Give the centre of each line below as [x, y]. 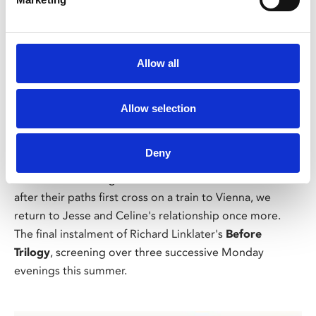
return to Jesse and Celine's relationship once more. [147, 216]
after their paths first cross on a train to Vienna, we [142, 197]
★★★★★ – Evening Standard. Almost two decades [145, 179]
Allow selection [158, 108]
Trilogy [32, 253]
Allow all [158, 63]
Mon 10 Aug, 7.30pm [70, 154]
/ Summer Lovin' [72, 80]
